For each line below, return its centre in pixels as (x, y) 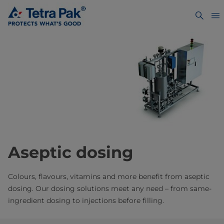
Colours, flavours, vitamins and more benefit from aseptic (109, 177)
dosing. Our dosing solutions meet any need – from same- (110, 189)
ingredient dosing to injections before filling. (86, 201)
